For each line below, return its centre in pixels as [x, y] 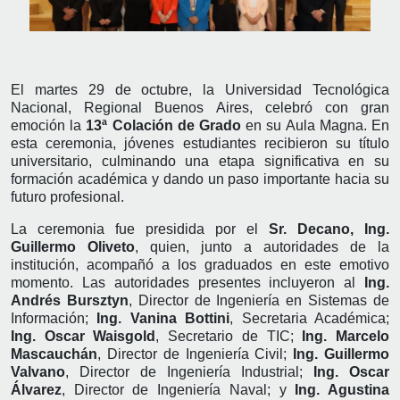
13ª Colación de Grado [164, 125]
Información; [54, 318]
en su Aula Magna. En [316, 125]
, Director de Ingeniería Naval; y [179, 389]
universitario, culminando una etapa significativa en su [200, 161]
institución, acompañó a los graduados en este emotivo [200, 264]
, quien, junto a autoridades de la [262, 246]
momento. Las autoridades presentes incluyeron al [187, 282]
